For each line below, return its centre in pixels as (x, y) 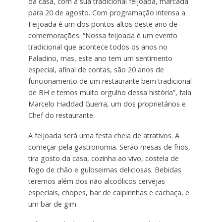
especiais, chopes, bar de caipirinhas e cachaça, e (109, 193)
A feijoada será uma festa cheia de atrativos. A (104, 136)
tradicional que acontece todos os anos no (98, 47)
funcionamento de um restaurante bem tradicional (110, 81)
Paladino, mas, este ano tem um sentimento (100, 58)
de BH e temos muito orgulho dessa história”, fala (110, 93)
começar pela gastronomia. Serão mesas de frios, (109, 147)
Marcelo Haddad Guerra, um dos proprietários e (107, 104)
